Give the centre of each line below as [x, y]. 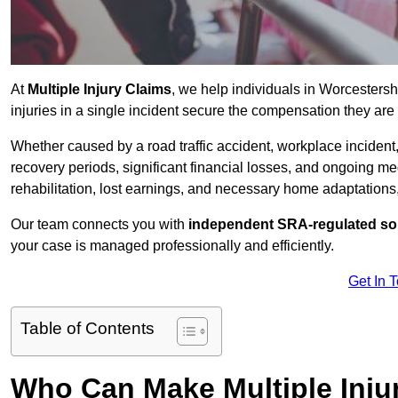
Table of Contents [88, 329]
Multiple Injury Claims [99, 90]
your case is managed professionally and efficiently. [172, 246]
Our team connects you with [99, 225]
